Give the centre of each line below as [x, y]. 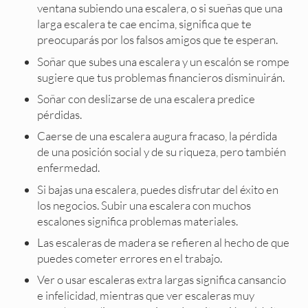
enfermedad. [69, 168]
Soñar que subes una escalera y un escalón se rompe [164, 61]
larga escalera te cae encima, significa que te [145, 24]
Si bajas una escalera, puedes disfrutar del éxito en [158, 189]
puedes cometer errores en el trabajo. [130, 258]
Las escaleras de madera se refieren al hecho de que [164, 242]
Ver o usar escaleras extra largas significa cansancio [162, 280]
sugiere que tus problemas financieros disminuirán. [161, 77]
